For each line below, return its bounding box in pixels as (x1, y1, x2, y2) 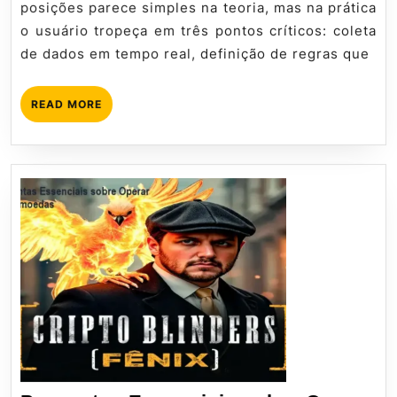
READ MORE (31, 97, 102, 111)
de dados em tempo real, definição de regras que (20, 45, 370, 62)
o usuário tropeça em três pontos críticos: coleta (20, 22, 377, 39)
